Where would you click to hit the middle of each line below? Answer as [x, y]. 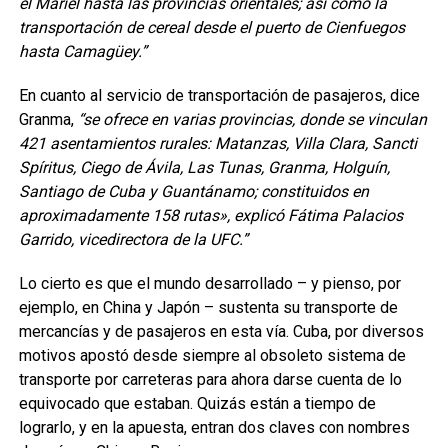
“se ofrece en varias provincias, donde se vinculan [252, 119]
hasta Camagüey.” [82, 51]
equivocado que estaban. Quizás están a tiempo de [197, 403]
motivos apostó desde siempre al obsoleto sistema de [212, 355]
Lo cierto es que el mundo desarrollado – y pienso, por [209, 283]
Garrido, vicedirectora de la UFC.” [133, 239]
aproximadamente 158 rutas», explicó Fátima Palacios [210, 215]
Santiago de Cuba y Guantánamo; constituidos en [193, 191]
